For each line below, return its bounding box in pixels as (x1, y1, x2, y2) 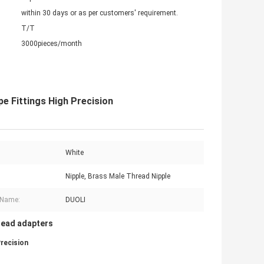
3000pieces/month (21, 39, 82, 48)
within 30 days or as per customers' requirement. (21, 9, 178, 18)
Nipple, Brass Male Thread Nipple (65, 172, 170, 181)
